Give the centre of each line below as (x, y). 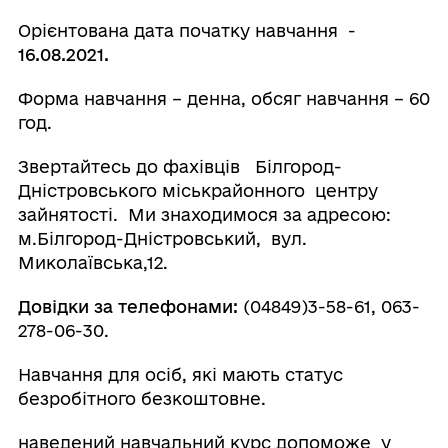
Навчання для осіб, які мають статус (180, 375)
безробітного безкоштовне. (141, 399)
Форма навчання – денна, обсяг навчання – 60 (223, 99)
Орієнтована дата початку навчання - (186, 31)
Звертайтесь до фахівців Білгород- (179, 167)
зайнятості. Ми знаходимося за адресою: (204, 215)
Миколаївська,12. (95, 263)
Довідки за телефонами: (130, 307)
